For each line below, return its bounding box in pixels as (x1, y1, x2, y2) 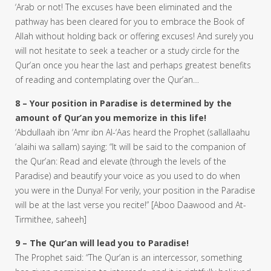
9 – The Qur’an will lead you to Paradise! (15, 237, 189, 249)
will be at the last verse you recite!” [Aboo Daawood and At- (15, 198, 246, 211)
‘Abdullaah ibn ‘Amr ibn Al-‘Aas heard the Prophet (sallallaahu (15, 126, 250, 138)
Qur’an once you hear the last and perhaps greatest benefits (15, 59, 251, 71)
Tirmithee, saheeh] (15, 213, 87, 225)
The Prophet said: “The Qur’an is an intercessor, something (15, 251, 242, 263)
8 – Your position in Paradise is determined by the (15, 97, 232, 109)
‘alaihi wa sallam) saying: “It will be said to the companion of (15, 140, 246, 152)
